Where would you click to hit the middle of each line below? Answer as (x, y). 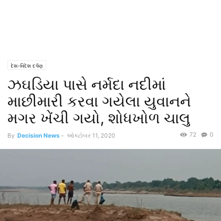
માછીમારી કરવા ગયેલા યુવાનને (99, 101)
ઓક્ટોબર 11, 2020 (91, 135)
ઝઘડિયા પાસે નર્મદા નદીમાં (87, 84)
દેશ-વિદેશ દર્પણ (27, 66)
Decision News (38, 135)
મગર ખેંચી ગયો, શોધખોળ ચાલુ (99, 118)
